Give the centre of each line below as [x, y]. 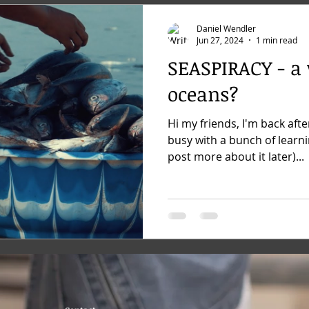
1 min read [277, 40]
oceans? [203, 94]
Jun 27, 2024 [220, 40]
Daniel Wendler [226, 28]
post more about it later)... [236, 157]
